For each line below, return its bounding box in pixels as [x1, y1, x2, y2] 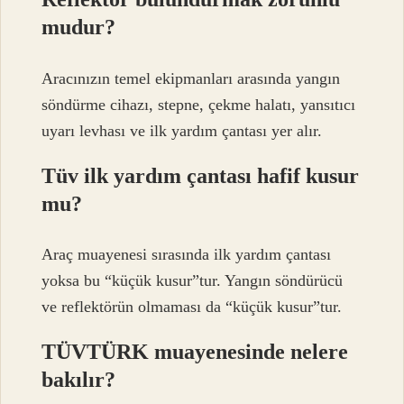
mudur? [41, 15, 116, 40]
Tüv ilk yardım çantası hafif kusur [41, 163, 360, 188]
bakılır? [41, 368, 116, 392]
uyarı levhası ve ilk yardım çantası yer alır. [41, 121, 323, 140]
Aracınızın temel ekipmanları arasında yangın [41, 69, 341, 87]
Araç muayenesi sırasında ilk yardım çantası [41, 245, 332, 264]
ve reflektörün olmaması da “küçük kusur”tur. [41, 298, 343, 317]
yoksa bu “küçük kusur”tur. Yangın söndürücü [41, 271, 344, 290]
